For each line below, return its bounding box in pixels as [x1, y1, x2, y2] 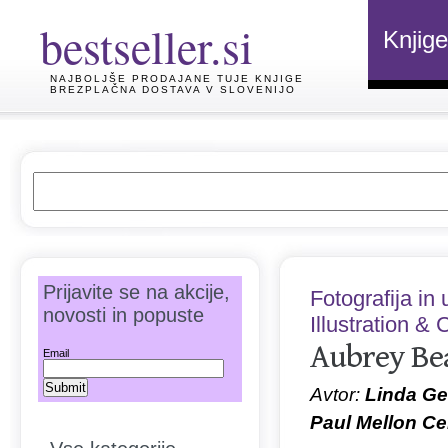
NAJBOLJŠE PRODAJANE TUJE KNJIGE [50, 73, 304, 84]
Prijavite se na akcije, [43, 281, 230, 303]
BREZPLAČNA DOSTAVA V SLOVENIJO [50, 84, 296, 95]
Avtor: [310, 384, 365, 405]
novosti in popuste [43, 304, 204, 326]
